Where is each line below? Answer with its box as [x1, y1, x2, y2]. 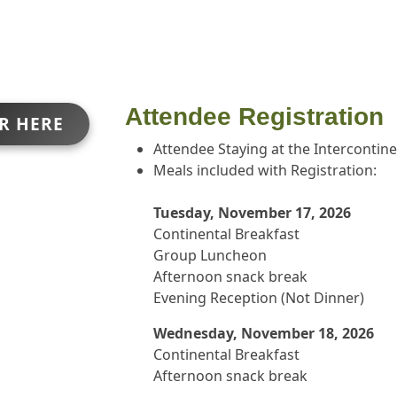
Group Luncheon [153, 245, 267, 265]
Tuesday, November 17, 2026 [153, 203, 351, 222]
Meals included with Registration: [153, 160, 377, 180]
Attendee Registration [125, 103, 384, 130]
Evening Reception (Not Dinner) [153, 288, 364, 307]
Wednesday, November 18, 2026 [153, 323, 374, 343]
